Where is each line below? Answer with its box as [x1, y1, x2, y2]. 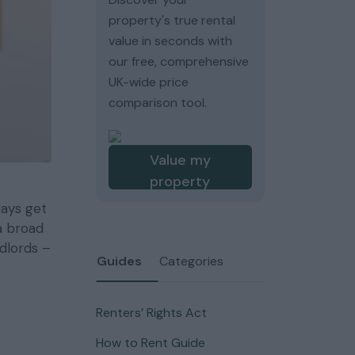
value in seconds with [108, 32, 232, 49]
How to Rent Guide [95, 334, 205, 351]
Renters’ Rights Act [95, 304, 207, 321]
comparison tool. [108, 94, 207, 111]
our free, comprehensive [108, 53, 249, 70]
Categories [158, 253, 223, 269]
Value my [149, 151, 211, 170]
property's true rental [108, 12, 235, 29]
